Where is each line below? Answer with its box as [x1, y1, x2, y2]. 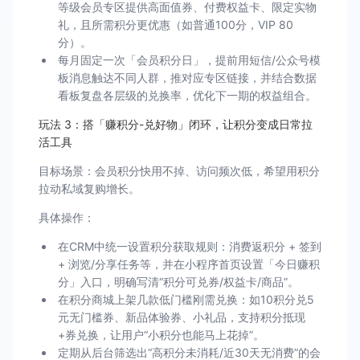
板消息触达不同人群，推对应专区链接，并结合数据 [58, 71, 317, 84]
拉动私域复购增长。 [39, 182, 140, 195]
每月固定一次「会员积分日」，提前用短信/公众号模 [58, 53, 321, 67]
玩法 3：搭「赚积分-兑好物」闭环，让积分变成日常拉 [39, 117, 313, 131]
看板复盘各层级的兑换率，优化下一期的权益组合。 [58, 88, 317, 102]
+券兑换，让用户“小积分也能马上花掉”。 [58, 328, 264, 342]
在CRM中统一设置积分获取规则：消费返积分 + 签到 [58, 239, 321, 253]
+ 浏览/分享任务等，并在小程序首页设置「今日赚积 [58, 257, 320, 271]
